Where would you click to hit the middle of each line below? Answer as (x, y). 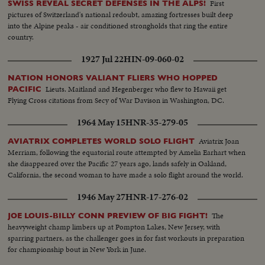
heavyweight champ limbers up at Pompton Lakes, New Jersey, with (114, 227)
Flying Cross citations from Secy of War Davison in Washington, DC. (116, 101)
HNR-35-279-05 (157, 123)
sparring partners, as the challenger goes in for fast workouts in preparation (126, 238)
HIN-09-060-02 (154, 59)
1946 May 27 (101, 197)
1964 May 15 (101, 123)
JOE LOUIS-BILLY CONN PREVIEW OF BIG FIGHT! (108, 216)
